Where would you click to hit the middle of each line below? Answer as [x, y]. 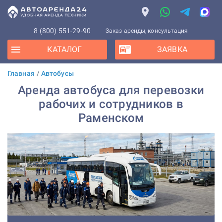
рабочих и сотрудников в [111, 104]
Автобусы [57, 73]
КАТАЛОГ [65, 49]
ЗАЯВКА [172, 49]
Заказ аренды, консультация [147, 31]
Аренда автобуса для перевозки [111, 90]
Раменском [111, 118]
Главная [21, 73]
